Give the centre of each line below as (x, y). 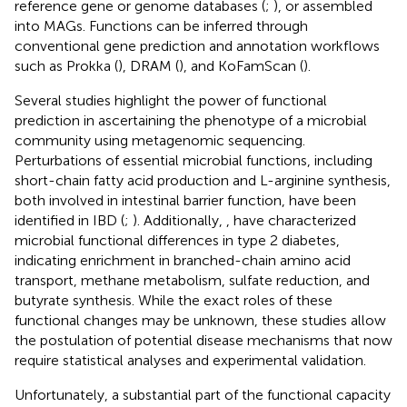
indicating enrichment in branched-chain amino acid (183, 260)
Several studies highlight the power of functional (171, 100)
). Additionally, (179, 220)
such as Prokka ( (66, 65)
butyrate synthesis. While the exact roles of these (174, 300)
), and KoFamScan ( (241, 65)
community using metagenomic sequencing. (160, 140)
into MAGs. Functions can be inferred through (161, 25)
